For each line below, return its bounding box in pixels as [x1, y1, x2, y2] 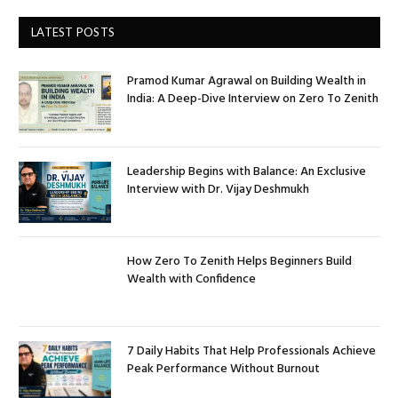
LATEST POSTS [31, 25, 115, 40]
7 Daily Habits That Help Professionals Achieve [127, 341, 376, 362]
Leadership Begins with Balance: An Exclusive [127, 161, 366, 182]
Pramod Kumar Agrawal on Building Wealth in [127, 71, 366, 92]
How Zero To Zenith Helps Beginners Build [127, 251, 352, 273]
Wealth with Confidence [127, 269, 256, 291]
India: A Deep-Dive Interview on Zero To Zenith [127, 89, 378, 110]
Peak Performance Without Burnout [127, 359, 320, 380]
